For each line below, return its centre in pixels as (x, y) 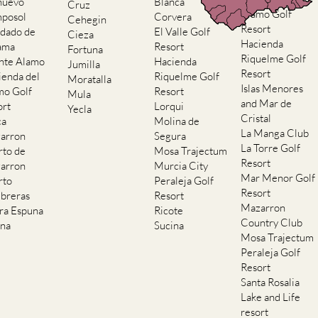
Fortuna (86, 50)
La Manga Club (275, 133)
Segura (170, 136)
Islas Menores (272, 89)
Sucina (169, 226)
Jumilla (84, 65)
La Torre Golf (271, 148)
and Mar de (267, 104)
